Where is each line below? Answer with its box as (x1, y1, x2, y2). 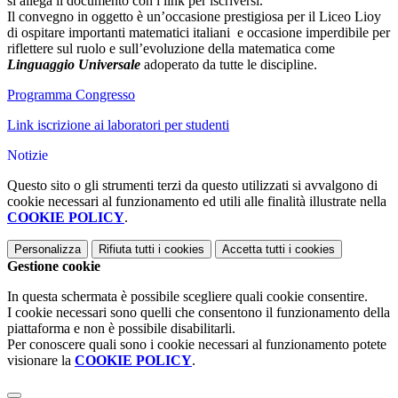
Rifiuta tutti (99, 243, 155, 257)
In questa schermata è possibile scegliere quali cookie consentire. (7, 289, 368, 305)
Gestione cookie (7, 259, 100, 275)
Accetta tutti (222, 243, 285, 257)
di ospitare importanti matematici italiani (7, 25, 237, 41)
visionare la (7, 353, 75, 369)
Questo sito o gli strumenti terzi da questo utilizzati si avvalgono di (7, 178, 378, 194)
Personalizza (14, 243, 81, 257)
